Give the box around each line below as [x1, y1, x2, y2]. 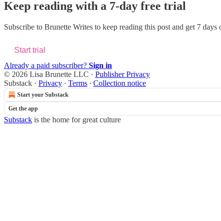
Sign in [89, 61, 112, 70]
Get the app [8, 105, 38, 112]
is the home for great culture [32, 115, 121, 124]
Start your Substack [17, 91, 69, 98]
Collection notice [93, 78, 146, 87]
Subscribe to [4, 22, 44, 31]
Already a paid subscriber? [4, 61, 89, 70]
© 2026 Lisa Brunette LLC [4, 70, 89, 78]
